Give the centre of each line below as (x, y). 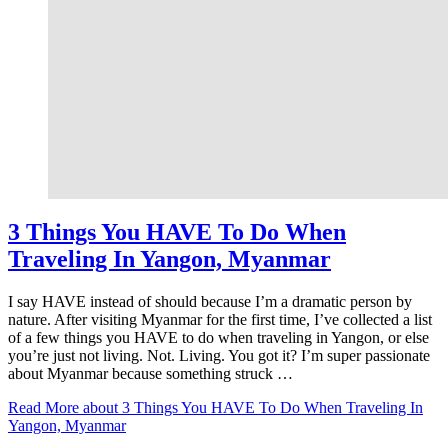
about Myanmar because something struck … (150, 373)
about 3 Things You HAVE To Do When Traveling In (251, 407)
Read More (43, 407)
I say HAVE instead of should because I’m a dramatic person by (210, 301)
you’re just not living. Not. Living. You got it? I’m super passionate (219, 355)
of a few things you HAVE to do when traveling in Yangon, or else (218, 337)
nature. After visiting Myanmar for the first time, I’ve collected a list (220, 319)
